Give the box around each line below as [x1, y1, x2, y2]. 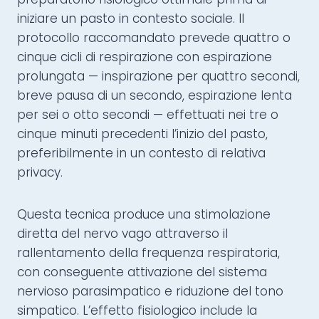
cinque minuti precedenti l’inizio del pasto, [17, 125, 268, 143]
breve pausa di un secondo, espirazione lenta [17, 87, 292, 105]
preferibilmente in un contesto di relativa [17, 145, 266, 162]
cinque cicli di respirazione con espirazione [17, 48, 272, 66]
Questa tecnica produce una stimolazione [17, 206, 271, 224]
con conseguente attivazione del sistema [17, 263, 267, 281]
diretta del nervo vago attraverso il [17, 225, 228, 243]
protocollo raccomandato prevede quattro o [17, 29, 291, 47]
